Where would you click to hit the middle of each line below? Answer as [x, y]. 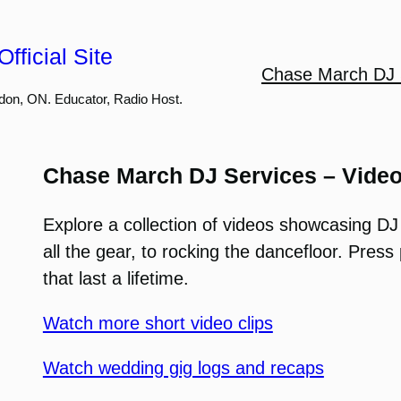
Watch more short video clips [158, 324]
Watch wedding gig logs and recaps [183, 368]
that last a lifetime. [115, 278]
